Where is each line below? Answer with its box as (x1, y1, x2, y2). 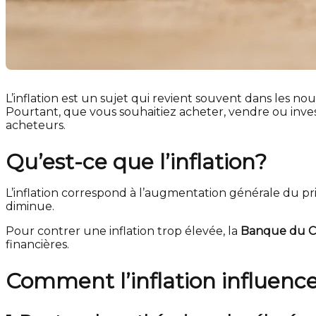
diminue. (6, 200, 54, 213)
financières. (6, 238, 69, 251)
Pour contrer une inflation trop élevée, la (6, 224, 241, 238)
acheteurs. (6, 119, 66, 132)
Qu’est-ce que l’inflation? (6, 149, 267, 175)
